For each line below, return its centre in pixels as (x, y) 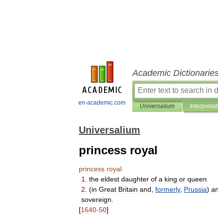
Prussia (195, 189)
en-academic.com (102, 103)
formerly (168, 189)
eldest (110, 179)
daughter (135, 179)
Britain (128, 189)
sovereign (96, 200)
